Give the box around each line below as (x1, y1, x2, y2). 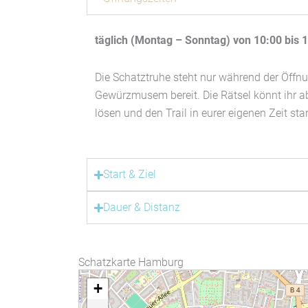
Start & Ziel (103, 168, 157, 181)
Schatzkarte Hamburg (78, 256, 184, 269)
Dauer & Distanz (103, 201, 181, 214)
